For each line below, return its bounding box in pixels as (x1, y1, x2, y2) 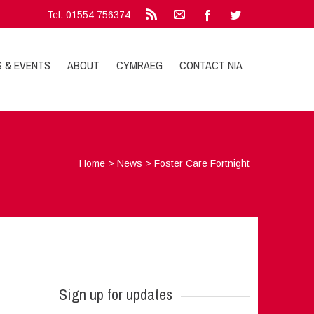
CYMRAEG (116, 57, 163, 73)
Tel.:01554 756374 (47, 9, 131, 20)
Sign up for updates (58, 284, 172, 305)
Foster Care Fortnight (154, 158, 250, 169)
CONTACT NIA (179, 57, 243, 73)
